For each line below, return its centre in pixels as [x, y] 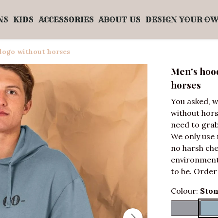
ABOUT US [120, 19]
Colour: [185, 191]
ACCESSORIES [66, 19]
